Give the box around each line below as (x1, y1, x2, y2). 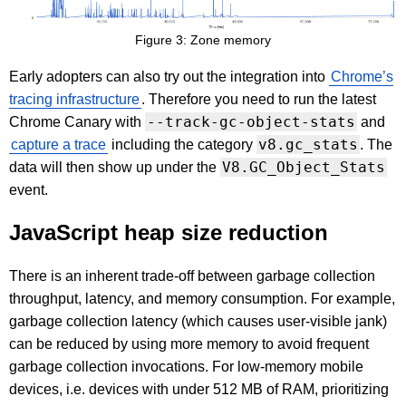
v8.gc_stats (258, 135, 358, 153)
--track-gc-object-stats (147, 112, 355, 130)
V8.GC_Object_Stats (222, 158, 385, 176)
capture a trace (11, 136, 106, 152)
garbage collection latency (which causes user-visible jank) (9, 313, 387, 329)
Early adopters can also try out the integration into (9, 68, 329, 84)
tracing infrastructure (9, 91, 140, 107)
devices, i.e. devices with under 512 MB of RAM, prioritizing (9, 381, 389, 397)
